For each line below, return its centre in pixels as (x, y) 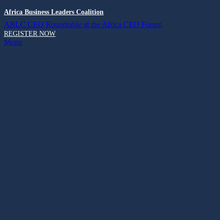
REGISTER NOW (30, 34)
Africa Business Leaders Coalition (54, 12)
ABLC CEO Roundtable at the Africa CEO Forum (83, 24)
